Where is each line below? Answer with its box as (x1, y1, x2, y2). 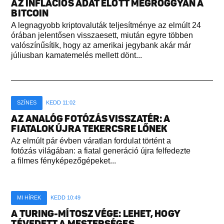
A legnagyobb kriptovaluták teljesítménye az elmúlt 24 (11, 21, 201, 30)
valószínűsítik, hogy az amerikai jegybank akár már (11, 41, 191, 50)
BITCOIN (11, 7, 49, 19)
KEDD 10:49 (50, 194, 81, 201)
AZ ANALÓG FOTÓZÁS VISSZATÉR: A (11, 113, 170, 125)
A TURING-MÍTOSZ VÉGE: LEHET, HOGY (11, 208, 180, 220)
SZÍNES (17, 99, 37, 106)
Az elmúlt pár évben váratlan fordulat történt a (11, 136, 171, 145)
